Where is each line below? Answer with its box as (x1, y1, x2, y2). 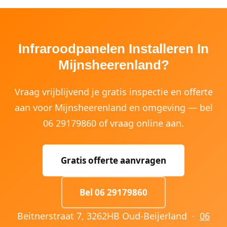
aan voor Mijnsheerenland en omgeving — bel (14, 101, 213, 113)
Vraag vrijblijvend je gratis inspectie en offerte (14, 86, 213, 98)
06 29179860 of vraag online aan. (43, 117, 184, 129)
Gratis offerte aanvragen (61, 155, 166, 166)
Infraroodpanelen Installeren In (18, 41, 209, 56)
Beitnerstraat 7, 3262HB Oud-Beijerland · (17, 210, 200, 222)
